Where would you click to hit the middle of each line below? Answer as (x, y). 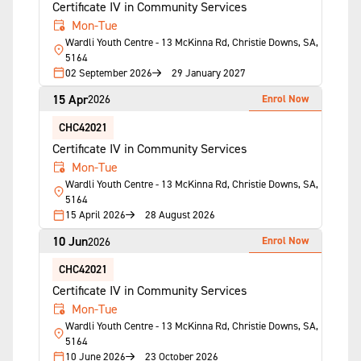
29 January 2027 (209, 72)
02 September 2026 (109, 72)
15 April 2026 (95, 215)
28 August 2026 (180, 215)
